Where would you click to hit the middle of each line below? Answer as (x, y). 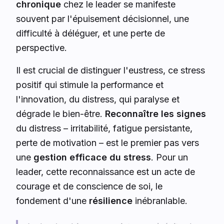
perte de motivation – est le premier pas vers (107, 143)
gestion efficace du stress (92, 157)
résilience (111, 201)
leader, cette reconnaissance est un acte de (105, 172)
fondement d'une (52, 201)
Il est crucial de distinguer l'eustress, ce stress (110, 70)
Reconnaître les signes (155, 114)
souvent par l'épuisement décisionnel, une (102, 19)
